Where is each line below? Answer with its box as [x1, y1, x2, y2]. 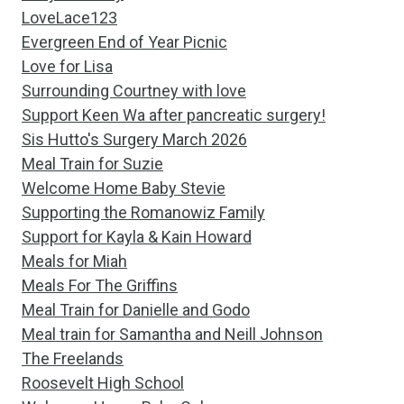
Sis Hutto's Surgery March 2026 [22, 130, 247, 149]
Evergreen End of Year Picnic [22, 32, 227, 51]
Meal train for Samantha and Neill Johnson [22, 325, 323, 344]
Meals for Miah [22, 252, 127, 271]
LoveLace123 [22, 8, 117, 27]
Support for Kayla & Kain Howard [22, 227, 252, 246]
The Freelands [22, 349, 124, 368]
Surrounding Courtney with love [22, 81, 246, 100]
